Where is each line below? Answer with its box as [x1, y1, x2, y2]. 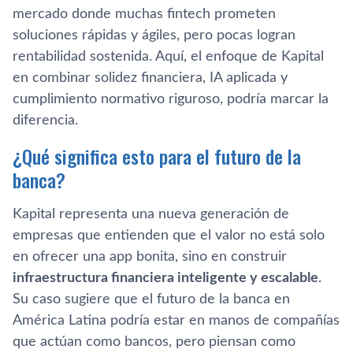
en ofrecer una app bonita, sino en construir [13, 249, 287, 264]
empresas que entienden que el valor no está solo [13, 228, 325, 243]
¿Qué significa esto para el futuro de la [13, 141, 301, 170]
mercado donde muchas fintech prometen [13, 6, 276, 21]
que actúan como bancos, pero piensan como [13, 334, 295, 349]
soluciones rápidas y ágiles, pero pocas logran [13, 28, 295, 43]
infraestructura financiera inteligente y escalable [13, 270, 318, 285]
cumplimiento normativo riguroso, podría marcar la [13, 91, 329, 106]
